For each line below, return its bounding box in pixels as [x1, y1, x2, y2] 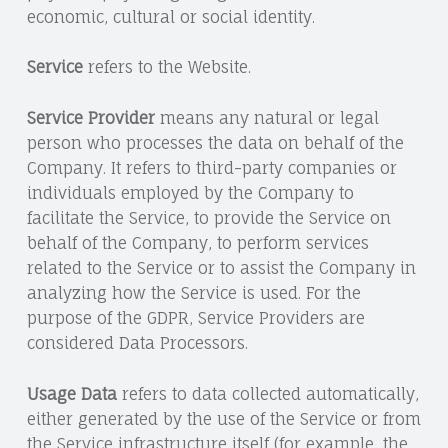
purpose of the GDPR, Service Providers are [26, 308, 365, 329]
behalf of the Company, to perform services [26, 233, 369, 254]
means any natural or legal [154, 108, 379, 129]
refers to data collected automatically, [116, 384, 419, 405]
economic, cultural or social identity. [26, 6, 315, 27]
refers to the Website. [82, 57, 251, 78]
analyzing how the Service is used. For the [26, 283, 361, 304]
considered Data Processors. [26, 333, 248, 354]
